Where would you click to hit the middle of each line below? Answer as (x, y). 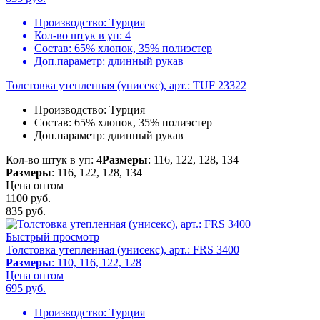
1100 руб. (28, 199)
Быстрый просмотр (52, 237)
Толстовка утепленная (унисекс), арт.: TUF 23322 (126, 86)
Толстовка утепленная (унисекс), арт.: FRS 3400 (122, 250)
